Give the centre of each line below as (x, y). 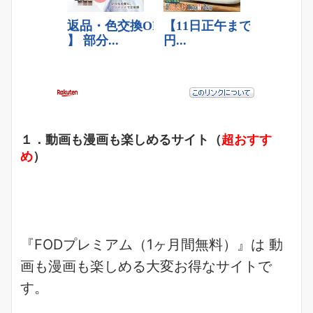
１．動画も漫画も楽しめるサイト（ (121, 139)
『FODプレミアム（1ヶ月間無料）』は (143, 245)
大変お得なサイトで (209, 267)
